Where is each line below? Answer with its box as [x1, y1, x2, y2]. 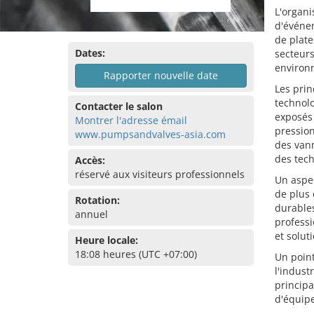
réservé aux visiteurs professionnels [75, 168, 245, 181]
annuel [75, 207, 108, 221]
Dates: [75, 46, 105, 60]
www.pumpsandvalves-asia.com [75, 128, 226, 141]
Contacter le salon [75, 100, 163, 113]
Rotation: [75, 193, 120, 207]
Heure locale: [75, 233, 138, 247]
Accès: [75, 153, 105, 167]
